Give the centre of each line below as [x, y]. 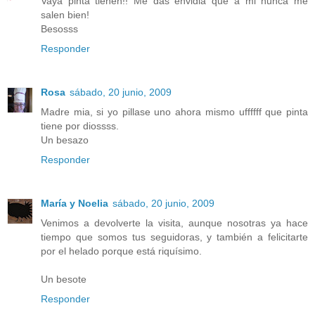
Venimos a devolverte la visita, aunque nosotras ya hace [174, 223]
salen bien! [65, 15]
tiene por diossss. [80, 126]
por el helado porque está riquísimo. [121, 251]
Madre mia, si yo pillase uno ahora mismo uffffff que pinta [174, 112]
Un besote [64, 279]
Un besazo [65, 140]
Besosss [59, 29]
